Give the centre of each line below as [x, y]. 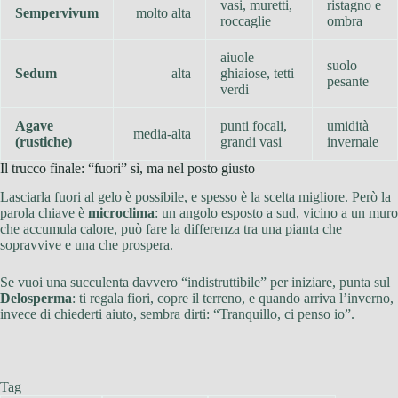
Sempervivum [57, 12]
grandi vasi [251, 141]
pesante [348, 81]
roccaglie [246, 20]
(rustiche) [44, 141]
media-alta [162, 133]
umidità [348, 125]
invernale [353, 141]
